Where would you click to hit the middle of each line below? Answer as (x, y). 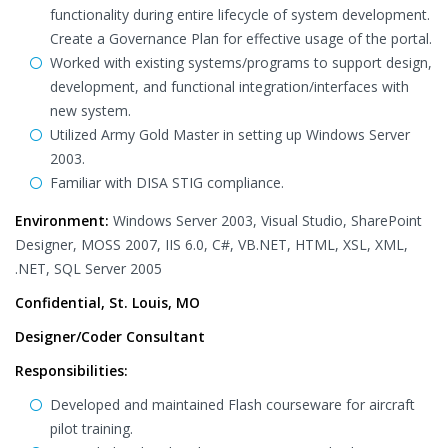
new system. (90, 110)
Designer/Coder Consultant (110, 336)
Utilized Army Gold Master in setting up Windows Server (230, 134)
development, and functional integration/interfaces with (229, 86)
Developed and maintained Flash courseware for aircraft (232, 404)
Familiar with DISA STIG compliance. (167, 182)
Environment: (62, 220)
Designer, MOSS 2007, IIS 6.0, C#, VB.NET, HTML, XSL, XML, (211, 244)
